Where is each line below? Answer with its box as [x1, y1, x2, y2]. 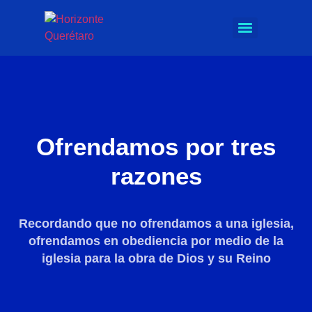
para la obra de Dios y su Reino [84, 251, 271, 265]
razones [110, 162, 202, 189]
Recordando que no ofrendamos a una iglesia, [18, 217, 294, 231]
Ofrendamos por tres [36, 133, 276, 160]
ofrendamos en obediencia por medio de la [29, 234, 283, 248]
